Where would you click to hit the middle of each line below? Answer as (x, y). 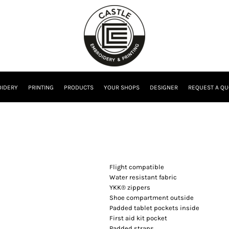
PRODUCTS (79, 88)
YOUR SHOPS (122, 88)
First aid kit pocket (138, 218)
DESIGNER (164, 88)
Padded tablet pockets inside (154, 208)
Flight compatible (137, 167)
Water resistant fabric (143, 177)
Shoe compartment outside (152, 198)
